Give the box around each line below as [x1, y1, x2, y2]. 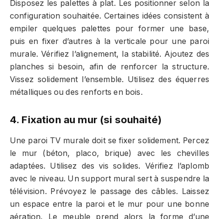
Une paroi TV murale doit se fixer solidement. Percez [10, 136, 209, 146]
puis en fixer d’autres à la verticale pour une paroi [10, 37, 209, 46]
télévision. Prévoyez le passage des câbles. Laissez [10, 187, 209, 197]
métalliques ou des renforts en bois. [10, 88, 143, 97]
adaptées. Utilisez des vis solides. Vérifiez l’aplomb [10, 161, 209, 171]
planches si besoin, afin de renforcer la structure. [10, 62, 209, 72]
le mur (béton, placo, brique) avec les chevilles [10, 149, 209, 158]
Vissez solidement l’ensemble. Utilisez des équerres [10, 75, 209, 85]
